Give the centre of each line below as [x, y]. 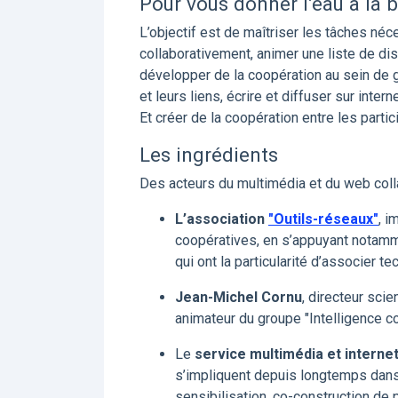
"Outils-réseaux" [323, 219]
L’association [222, 219]
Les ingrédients [209, 155]
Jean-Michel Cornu [239, 297]
